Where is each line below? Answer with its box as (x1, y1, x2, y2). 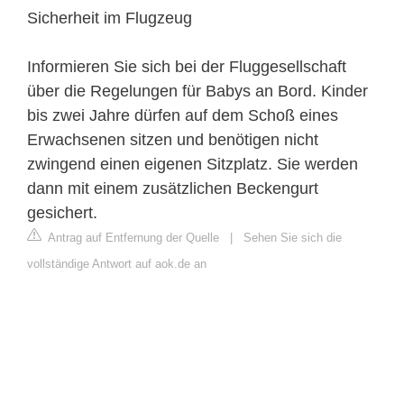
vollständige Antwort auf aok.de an (27, 256, 207, 271)
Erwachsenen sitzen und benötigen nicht (27, 130, 318, 149)
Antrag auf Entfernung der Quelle (45, 230, 219, 244)
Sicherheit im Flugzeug (27, 8, 192, 27)
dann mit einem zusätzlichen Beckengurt (27, 179, 318, 197)
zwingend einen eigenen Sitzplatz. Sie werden (27, 154, 358, 173)
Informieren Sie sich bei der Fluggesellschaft (27, 57, 346, 76)
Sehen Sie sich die (243, 230, 342, 244)
